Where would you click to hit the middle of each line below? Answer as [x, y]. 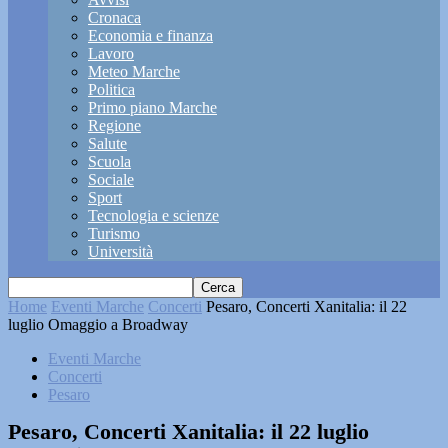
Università [120, 251]
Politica [111, 89]
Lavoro [111, 53]
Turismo [114, 233]
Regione [114, 125]
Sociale [111, 179]
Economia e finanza [150, 35]
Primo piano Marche [152, 107]
